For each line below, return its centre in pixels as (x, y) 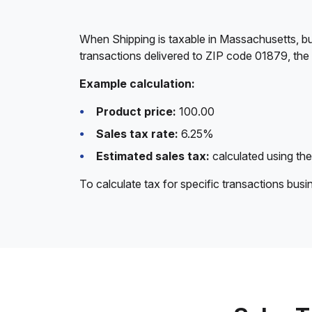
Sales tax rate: (137, 134)
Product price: (136, 111)
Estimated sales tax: (153, 156)
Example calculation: (137, 84)
